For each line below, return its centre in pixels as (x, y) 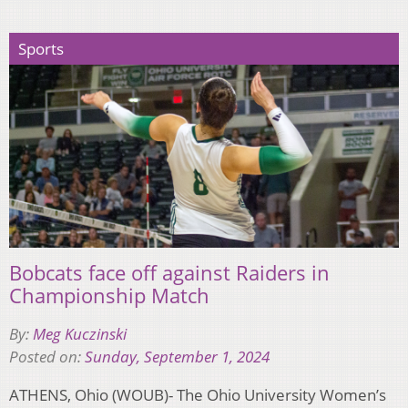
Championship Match (111, 295)
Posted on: (47, 356)
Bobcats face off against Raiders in (169, 272)
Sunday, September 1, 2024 (177, 356)
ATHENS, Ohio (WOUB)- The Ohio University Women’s (198, 394)
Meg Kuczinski (80, 333)
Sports (41, 49)
